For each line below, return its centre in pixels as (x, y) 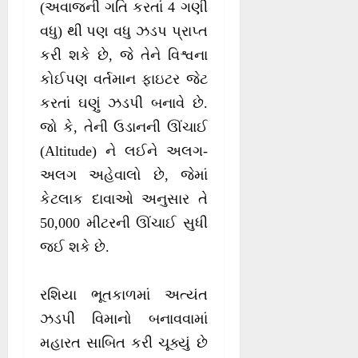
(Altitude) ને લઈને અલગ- (124, 151)
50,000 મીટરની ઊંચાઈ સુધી (124, 223)
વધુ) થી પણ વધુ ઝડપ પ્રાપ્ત (124, 32)
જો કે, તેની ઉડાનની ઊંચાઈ (124, 127)
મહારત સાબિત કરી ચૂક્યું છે (124, 343)
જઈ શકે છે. (75, 247)
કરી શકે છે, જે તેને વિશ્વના (124, 56)
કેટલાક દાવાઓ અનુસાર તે (124, 199)
